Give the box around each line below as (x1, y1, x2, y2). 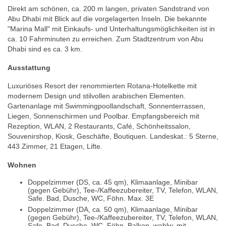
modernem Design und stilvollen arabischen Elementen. (8, 92, 186, 100)
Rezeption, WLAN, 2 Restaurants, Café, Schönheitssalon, (8, 122, 191, 131)
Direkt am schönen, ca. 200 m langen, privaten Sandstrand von (8, 4, 209, 13)
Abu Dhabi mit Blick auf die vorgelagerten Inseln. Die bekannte (8, 14, 207, 23)
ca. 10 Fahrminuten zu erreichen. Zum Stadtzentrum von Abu (8, 34, 203, 43)
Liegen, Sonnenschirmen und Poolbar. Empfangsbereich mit (8, 112, 199, 121)
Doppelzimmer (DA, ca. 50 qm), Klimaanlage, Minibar (28, 205, 198, 214)
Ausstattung (8, 63, 50, 72)
